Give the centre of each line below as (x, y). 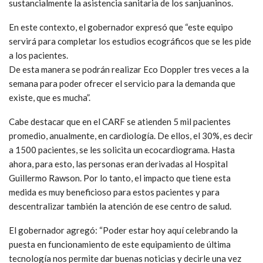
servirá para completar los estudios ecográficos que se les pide (130, 41)
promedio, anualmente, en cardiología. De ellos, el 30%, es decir (131, 135)
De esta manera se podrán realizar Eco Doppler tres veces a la (129, 69)
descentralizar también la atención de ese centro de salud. (120, 206)
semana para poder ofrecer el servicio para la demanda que (122, 83)
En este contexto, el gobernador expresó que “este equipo (121, 27)
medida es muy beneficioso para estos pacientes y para (114, 192)
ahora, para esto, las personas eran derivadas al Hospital (118, 163)
